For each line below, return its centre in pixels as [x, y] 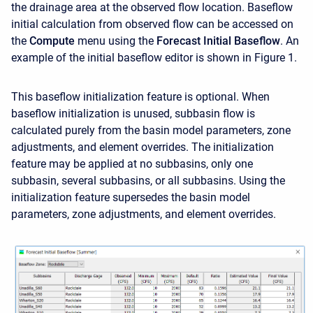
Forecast [179, 41]
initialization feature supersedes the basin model [131, 197]
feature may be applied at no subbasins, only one [132, 164]
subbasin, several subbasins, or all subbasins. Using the [148, 181]
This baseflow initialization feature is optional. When [140, 97]
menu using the [116, 41]
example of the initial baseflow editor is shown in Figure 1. [154, 58]
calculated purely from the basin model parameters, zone [151, 130]
